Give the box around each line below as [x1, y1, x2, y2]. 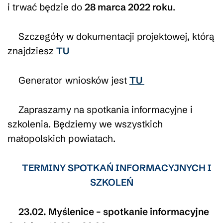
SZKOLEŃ [90, 176, 133, 188]
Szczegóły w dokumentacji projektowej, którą [18, 30, 214, 42]
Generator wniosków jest [18, 74, 129, 86]
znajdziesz [7, 44, 56, 57]
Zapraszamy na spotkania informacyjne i [18, 103, 193, 115]
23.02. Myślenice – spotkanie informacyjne [18, 205, 209, 218]
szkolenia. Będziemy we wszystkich [7, 117, 163, 130]
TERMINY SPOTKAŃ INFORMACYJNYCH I [22, 161, 212, 174]
